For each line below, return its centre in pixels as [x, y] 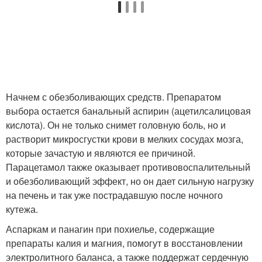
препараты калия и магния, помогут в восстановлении [124, 243]
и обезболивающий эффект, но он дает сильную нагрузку [130, 181]
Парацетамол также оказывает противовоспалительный [128, 167]
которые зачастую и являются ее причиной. [101, 153]
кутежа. [22, 209]
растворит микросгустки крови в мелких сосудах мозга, [125, 139]
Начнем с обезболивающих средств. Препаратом [113, 96]
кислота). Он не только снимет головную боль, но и [116, 125]
